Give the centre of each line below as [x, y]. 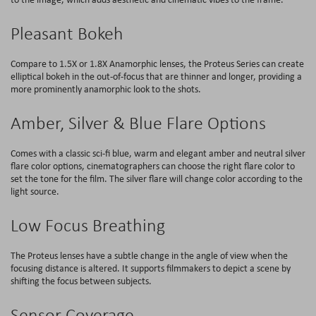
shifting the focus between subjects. [81, 280]
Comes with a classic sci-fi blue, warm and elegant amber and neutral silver [158, 153]
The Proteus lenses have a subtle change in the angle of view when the [149, 255]
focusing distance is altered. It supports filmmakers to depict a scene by [151, 268]
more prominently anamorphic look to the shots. [106, 89]
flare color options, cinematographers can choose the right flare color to [153, 165]
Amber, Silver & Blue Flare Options [138, 122]
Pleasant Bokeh [67, 33]
